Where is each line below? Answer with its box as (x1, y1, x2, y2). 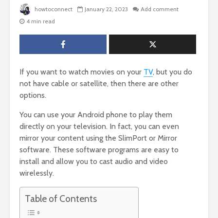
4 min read (26, 18, 55, 25)
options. (19, 91, 46, 100)
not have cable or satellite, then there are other (19, 79, 179, 89)
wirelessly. (19, 168, 54, 178)
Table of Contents (25, 193, 97, 205)
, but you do (153, 67, 192, 77)
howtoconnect (33, 5, 73, 13)
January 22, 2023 (85, 5, 128, 13)
